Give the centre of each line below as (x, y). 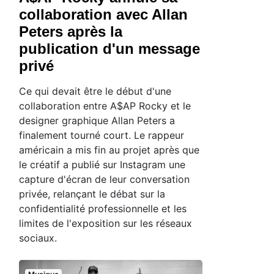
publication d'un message (109, 49)
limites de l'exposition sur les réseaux (106, 224)
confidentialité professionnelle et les (103, 209)
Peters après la (71, 32)
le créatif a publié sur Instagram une (102, 165)
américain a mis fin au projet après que (109, 150)
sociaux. (38, 238)
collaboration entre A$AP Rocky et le (105, 106)
